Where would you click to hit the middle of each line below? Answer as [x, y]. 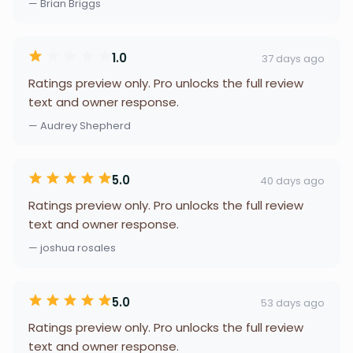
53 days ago [293, 303]
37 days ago [293, 58]
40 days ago [292, 180]
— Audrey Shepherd [80, 126]
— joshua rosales [72, 248]
